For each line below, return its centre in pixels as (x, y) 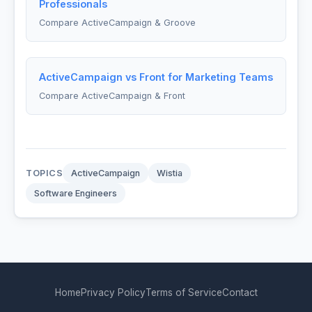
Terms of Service (184, 292)
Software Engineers (76, 193)
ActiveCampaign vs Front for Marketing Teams (156, 77)
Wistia (170, 173)
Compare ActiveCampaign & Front (112, 95)
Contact (240, 292)
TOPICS (45, 173)
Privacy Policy (113, 292)
